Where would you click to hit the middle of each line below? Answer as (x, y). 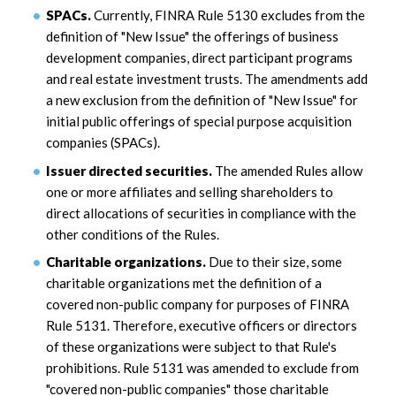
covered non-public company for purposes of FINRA (198, 305)
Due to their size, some (274, 262)
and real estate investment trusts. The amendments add (207, 79)
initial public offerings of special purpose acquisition (199, 122)
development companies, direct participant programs (199, 58)
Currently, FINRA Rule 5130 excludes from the (228, 15)
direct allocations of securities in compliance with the (201, 213)
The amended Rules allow (287, 170)
